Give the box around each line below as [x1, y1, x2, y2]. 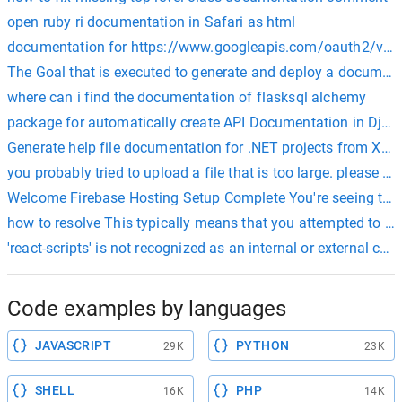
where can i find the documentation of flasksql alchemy [7, 88, 367, 106]
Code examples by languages [7, 295, 286, 321]
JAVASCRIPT [35, 337, 111, 353]
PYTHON [236, 337, 290, 353]
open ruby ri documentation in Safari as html [7, 13, 296, 31]
